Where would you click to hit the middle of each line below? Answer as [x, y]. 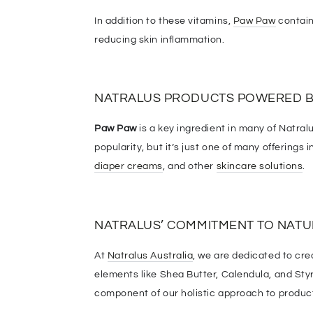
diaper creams [129, 166]
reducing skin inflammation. [160, 39]
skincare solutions [260, 166]
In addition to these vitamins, [164, 20]
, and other [190, 166]
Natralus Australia [150, 255]
